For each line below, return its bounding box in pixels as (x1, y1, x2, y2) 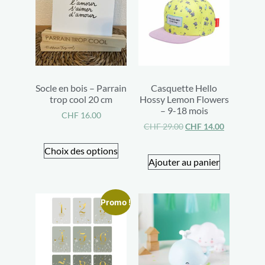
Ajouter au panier (148, 156, 219, 167)
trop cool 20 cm (50, 93, 112, 105)
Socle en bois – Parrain (35, 82, 127, 93)
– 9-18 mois (160, 104, 208, 116)
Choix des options (44, 144, 118, 156)
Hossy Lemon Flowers (139, 93, 229, 105)
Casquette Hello (151, 82, 217, 93)
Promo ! (100, 197, 131, 207)
